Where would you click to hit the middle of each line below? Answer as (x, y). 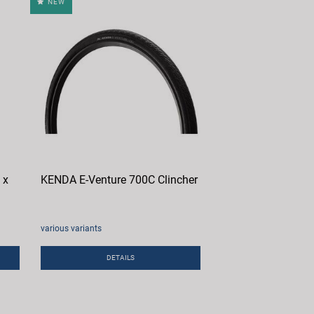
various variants (71, 228)
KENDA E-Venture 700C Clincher (120, 179)
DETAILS (121, 257)
